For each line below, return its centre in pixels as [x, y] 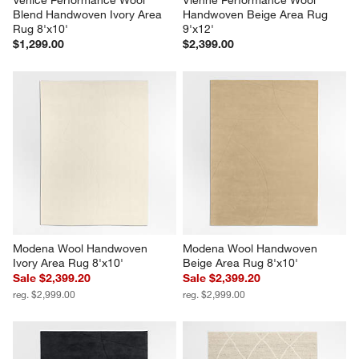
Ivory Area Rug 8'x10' [69, 262]
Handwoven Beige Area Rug [257, 14]
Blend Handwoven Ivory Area [89, 14]
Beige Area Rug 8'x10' [240, 262]
